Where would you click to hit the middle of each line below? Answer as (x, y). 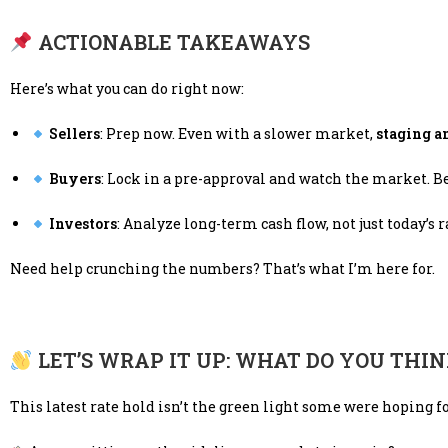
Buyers (74, 179)
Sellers (74, 134)
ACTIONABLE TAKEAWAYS (171, 42)
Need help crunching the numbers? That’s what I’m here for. (222, 269)
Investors (82, 224)
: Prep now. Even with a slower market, (237, 134)
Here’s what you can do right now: (127, 89)
